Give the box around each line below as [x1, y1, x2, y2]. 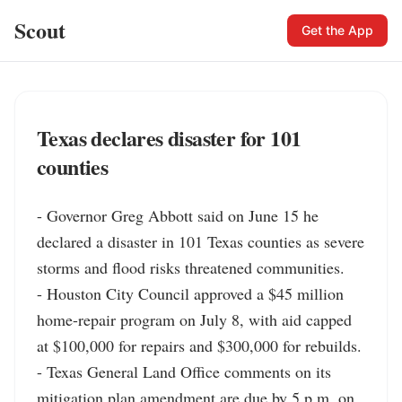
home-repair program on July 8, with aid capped [37, 309, 352, 330]
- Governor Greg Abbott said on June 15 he [37, 205, 319, 226]
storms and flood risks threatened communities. [37, 257, 345, 278]
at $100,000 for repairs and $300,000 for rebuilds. [37, 335, 362, 356]
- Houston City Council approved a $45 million [37, 283, 344, 304]
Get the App [301, 22, 373, 38]
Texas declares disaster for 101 [37, 122, 301, 153]
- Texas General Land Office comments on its [37, 361, 331, 382]
